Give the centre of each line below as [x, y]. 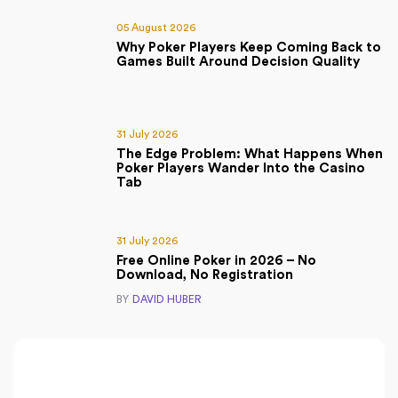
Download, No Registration [205, 275]
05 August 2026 [156, 28]
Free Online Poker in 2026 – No [216, 261]
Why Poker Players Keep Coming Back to [249, 48]
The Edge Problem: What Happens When [250, 155]
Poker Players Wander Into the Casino [241, 169]
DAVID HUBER [167, 300]
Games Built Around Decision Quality [238, 62]
